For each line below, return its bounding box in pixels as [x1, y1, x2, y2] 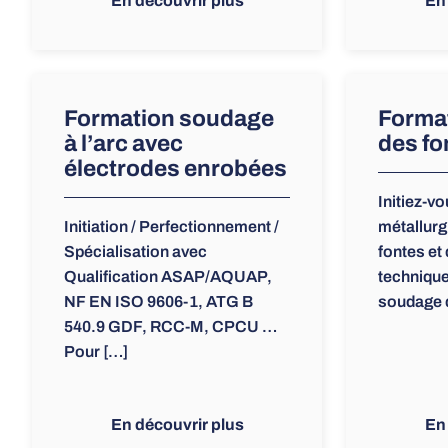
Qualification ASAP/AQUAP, [64, 268, 272, 286]
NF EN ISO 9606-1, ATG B [64, 293, 253, 311]
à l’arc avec [64, 131, 183, 157]
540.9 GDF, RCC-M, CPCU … [64, 318, 277, 336]
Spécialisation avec [64, 243, 207, 261]
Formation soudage [64, 106, 274, 132]
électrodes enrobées [64, 156, 287, 182]
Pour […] [64, 343, 128, 361]
